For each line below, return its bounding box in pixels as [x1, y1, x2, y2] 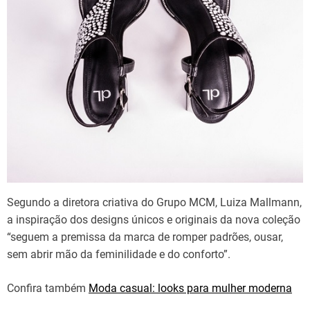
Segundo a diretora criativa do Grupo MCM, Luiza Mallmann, [7, 196, 302, 209]
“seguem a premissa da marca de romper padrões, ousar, [7, 230, 283, 244]
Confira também [7, 282, 89, 295]
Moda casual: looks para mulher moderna [89, 282, 292, 295]
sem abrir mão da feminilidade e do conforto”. [7, 248, 230, 261]
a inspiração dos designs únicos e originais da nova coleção [7, 213, 300, 226]
